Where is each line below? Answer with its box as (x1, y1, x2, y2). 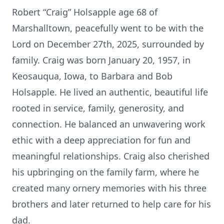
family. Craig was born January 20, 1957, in (12, 54, 190, 66)
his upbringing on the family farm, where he (12, 166, 199, 178)
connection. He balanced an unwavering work (12, 118, 205, 130)
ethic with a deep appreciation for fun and (12, 134, 190, 146)
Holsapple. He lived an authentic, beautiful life (12, 86, 208, 98)
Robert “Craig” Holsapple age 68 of (12, 6, 157, 18)
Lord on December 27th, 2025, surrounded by (12, 38, 204, 50)
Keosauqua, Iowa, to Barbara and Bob (12, 70, 172, 82)
